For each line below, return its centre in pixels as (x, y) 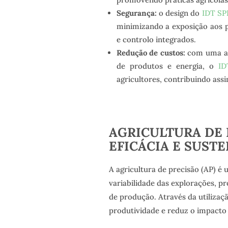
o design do (179, 13)
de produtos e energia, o (167, 66)
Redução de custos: (151, 53)
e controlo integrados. (156, 40)
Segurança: (136, 13)
